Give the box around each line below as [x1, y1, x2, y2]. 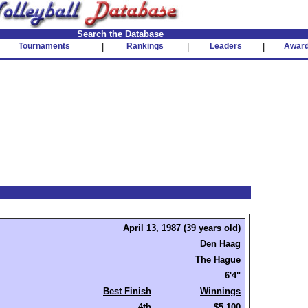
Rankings [126, 41, 164, 51]
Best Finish [103, 286, 151, 296]
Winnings [200, 286, 241, 296]
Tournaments [19, 41, 70, 51]
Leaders [209, 41, 242, 51]
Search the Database [77, 29, 164, 39]
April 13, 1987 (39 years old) [123, 223, 241, 233]
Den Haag [200, 239, 241, 249]
